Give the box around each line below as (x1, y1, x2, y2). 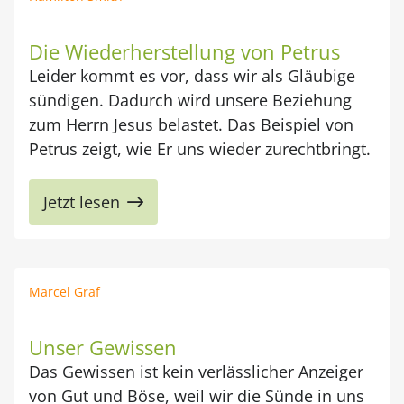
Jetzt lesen (43, 191, 120, 213)
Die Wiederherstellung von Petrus (29, 38, 340, 65)
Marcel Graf (29, 283, 100, 300)
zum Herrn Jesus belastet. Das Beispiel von (29, 114, 353, 135)
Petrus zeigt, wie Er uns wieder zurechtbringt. (29, 138, 371, 160)
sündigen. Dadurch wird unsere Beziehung (29, 89, 352, 111)
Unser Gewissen (29, 334, 177, 361)
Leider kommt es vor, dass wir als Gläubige (29, 65, 355, 87)
